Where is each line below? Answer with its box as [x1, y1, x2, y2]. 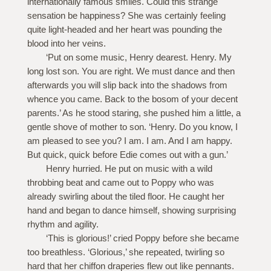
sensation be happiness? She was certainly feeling [27, 10, 226, 21]
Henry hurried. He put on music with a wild [45, 163, 212, 174]
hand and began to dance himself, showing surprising [27, 205, 236, 216]
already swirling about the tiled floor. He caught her [27, 191, 224, 202]
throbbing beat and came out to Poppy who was [27, 177, 214, 188]
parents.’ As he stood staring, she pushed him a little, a [27, 108, 241, 119]
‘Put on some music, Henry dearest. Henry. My [45, 52, 232, 63]
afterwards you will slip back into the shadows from [27, 80, 227, 91]
